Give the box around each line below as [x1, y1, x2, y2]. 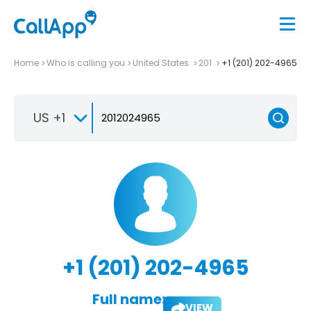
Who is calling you [47, 56, 125, 69]
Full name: [92, 289, 165, 309]
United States [133, 56, 191, 69]
